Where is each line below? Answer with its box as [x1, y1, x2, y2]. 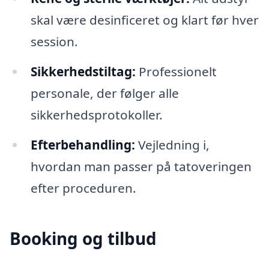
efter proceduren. [30, 179, 136, 196]
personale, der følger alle [30, 85, 179, 102]
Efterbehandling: [30, 136, 135, 153]
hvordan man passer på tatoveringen [30, 157, 252, 175]
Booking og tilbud [10, 227, 157, 250]
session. [30, 33, 78, 50]
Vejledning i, [134, 136, 210, 153]
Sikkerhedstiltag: [30, 63, 136, 80]
